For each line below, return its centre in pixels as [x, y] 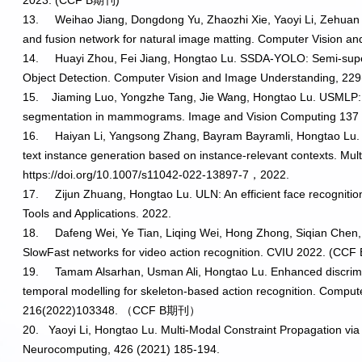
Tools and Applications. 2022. [97, 214]
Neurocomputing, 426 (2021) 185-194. [122, 349]
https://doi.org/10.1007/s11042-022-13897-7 [136, 175]
